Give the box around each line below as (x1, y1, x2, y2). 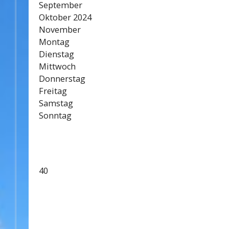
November (39, 24, 81, 35)
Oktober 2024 (39, 12, 91, 23)
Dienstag (39, 49, 74, 60)
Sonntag (39, 110, 72, 121)
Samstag (39, 98, 73, 109)
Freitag (39, 85, 67, 97)
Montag (39, 36, 70, 48)
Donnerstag (39, 73, 85, 84)
